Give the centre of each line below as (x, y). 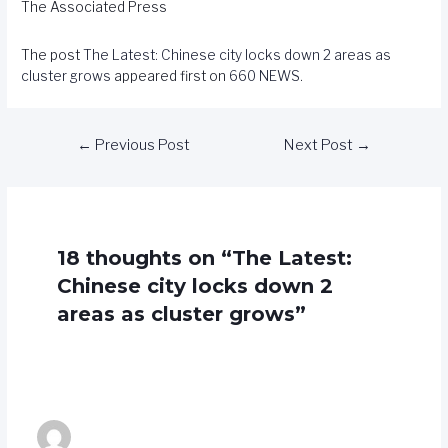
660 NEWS (265, 76)
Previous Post (140, 145)
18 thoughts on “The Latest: (204, 258)
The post (52, 55)
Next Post (320, 145)
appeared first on (170, 76)
